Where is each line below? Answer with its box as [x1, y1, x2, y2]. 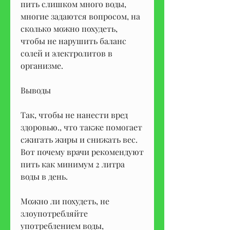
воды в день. [21, 170, 68, 182]
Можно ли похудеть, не [21, 195, 109, 206]
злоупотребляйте [21, 207, 88, 219]
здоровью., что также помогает [21, 121, 142, 132]
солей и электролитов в [21, 47, 112, 59]
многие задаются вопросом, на [21, 10, 140, 22]
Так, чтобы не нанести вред [21, 109, 128, 120]
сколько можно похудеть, [21, 23, 118, 34]
